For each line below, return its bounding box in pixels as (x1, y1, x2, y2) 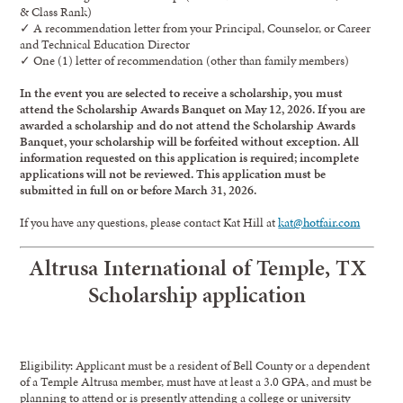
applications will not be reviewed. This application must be (20, 165, 327, 184)
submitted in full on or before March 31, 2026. (20, 181, 257, 200)
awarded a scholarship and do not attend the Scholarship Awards (20, 116, 356, 135)
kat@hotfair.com (278, 213, 361, 232)
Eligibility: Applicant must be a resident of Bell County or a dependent (20, 356, 371, 375)
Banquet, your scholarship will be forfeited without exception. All (20, 132, 360, 151)
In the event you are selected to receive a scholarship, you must (20, 84, 344, 103)
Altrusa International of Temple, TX (28, 252, 366, 284)
